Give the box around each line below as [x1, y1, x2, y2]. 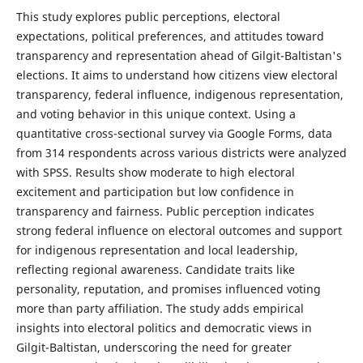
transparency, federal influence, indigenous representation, [15, 86, 344, 102]
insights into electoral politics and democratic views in [15, 319, 312, 335]
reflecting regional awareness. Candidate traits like [15, 261, 295, 277]
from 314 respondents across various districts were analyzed [15, 144, 347, 160]
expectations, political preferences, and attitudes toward [15, 28, 324, 44]
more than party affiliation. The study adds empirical [15, 300, 304, 316]
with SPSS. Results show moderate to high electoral [15, 164, 295, 180]
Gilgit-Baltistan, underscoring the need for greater [15, 339, 292, 355]
